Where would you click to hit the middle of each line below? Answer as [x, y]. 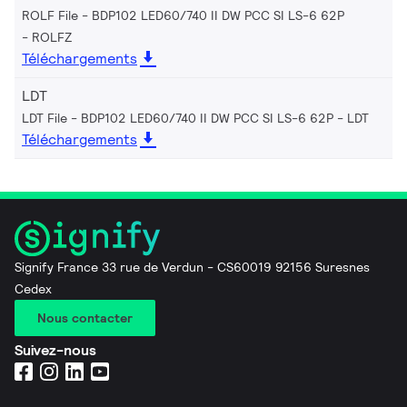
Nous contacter [85, 318]
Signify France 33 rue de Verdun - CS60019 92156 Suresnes [192, 268]
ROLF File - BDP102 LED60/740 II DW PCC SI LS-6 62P [183, 16]
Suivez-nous [55, 351]
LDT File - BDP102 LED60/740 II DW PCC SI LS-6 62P [178, 119]
